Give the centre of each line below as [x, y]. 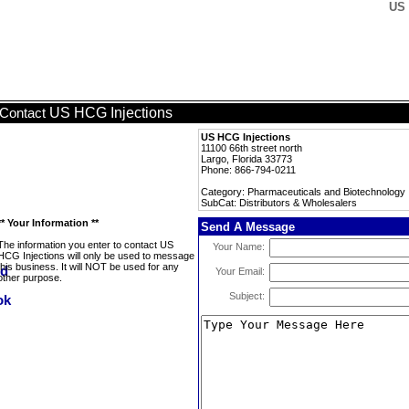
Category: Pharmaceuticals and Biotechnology [303, 192]
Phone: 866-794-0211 [248, 170]
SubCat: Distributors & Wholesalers [279, 203]
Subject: [247, 296]
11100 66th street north [252, 148]
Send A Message [248, 227]
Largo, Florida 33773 [246, 159]
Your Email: [240, 271]
